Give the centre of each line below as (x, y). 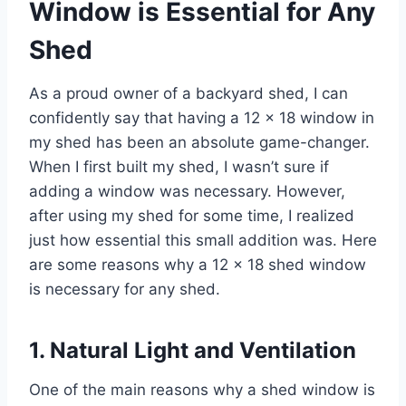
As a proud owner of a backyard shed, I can (188, 93)
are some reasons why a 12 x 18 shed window (198, 264)
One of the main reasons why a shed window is (202, 389)
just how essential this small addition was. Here (203, 240)
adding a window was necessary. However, (187, 191)
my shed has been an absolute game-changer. (199, 142)
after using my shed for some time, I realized (192, 215)
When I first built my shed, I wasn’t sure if (179, 166)
